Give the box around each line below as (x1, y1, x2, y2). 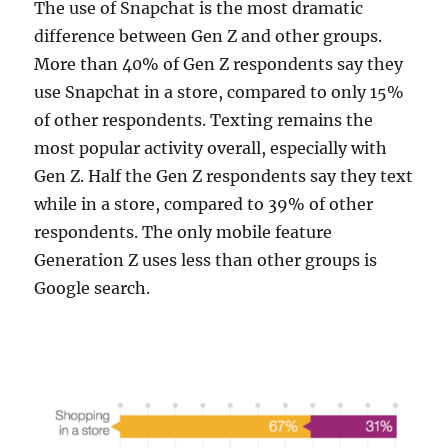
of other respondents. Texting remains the (34, 110, 374, 131)
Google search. (34, 278, 151, 299)
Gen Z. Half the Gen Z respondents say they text (34, 166, 414, 187)
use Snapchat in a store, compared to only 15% (34, 82, 405, 103)
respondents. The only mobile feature (34, 222, 333, 243)
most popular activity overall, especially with (34, 138, 388, 159)
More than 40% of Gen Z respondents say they (34, 54, 404, 75)
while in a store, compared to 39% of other (34, 194, 374, 215)
